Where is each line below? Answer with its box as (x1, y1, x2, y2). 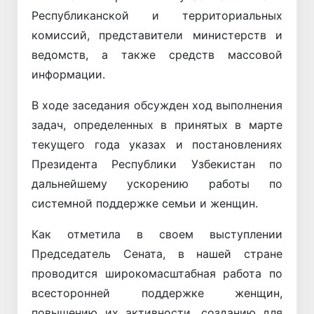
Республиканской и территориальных (32, 8, 282, 22)
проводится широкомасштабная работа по (32, 266, 282, 280)
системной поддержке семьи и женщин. (32, 196, 258, 210)
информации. (32, 67, 105, 81)
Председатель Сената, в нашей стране (32, 246, 282, 261)
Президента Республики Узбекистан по (32, 156, 282, 171)
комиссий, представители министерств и (32, 27, 282, 42)
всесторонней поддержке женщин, (32, 285, 282, 300)
